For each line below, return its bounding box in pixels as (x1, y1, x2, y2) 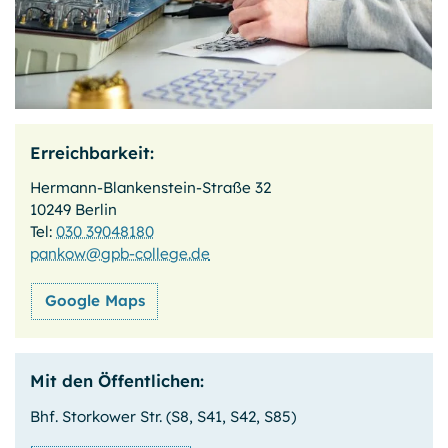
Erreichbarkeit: (30, 141, 155, 163)
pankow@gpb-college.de (30, 244, 211, 264)
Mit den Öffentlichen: (30, 370, 205, 392)
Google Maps (44, 291, 145, 311)
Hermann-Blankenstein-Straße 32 (30, 178, 272, 198)
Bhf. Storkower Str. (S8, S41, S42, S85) (30, 406, 297, 426)
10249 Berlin (30, 200, 118, 220)
